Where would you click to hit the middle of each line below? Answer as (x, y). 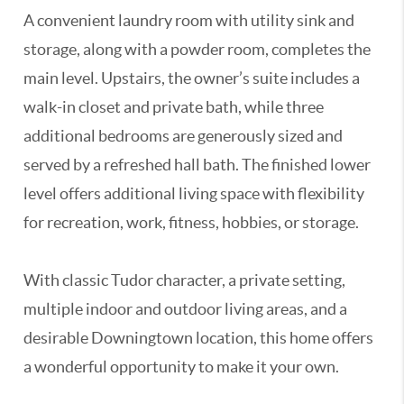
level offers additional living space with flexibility (194, 193)
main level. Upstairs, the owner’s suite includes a (192, 78)
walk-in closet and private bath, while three (174, 107)
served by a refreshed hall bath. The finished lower (197, 165)
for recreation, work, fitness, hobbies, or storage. (192, 222)
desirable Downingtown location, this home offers (199, 338)
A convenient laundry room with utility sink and (189, 20)
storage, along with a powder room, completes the (197, 49)
